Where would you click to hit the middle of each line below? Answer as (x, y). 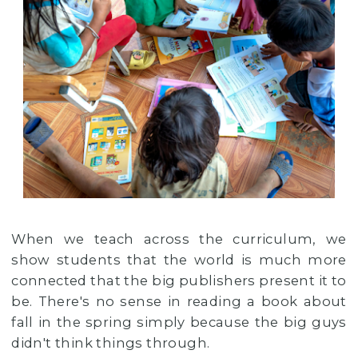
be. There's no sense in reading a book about (179, 302)
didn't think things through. (112, 343)
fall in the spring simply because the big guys (179, 322)
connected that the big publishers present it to (179, 281)
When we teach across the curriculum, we (179, 239)
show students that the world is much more (179, 260)
